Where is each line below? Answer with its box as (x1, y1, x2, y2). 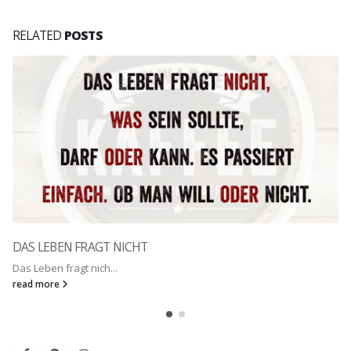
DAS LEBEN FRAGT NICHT (13, 237, 148, 255)
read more (13, 277, 62, 290)
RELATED (13, 27, 64, 45)
